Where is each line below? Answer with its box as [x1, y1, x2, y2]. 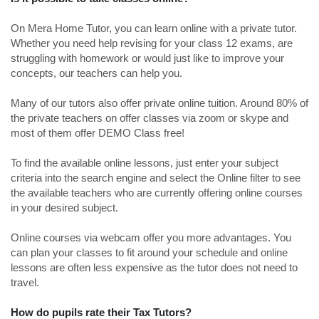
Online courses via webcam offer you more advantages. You [11, 231, 291, 244]
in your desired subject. [11, 202, 118, 214]
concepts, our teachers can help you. [11, 67, 182, 80]
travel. [11, 276, 39, 289]
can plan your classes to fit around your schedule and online [11, 246, 288, 259]
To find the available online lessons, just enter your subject [11, 157, 278, 169]
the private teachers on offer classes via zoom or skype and [11, 112, 288, 125]
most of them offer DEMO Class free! [11, 127, 184, 140]
